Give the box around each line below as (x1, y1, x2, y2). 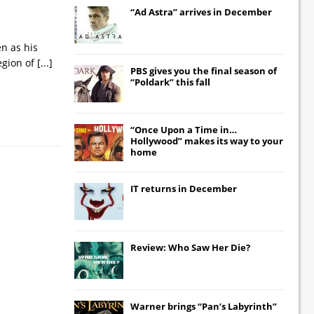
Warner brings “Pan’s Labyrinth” (130, 299, 277, 313)
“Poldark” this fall (130, 75, 210, 88)
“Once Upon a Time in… (130, 123, 237, 136)
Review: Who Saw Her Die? (130, 240, 250, 254)
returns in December (139, 182, 237, 195)
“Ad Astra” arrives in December (130, 5, 272, 18)
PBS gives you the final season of (130, 64, 277, 77)
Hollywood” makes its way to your (130, 134, 283, 147)
